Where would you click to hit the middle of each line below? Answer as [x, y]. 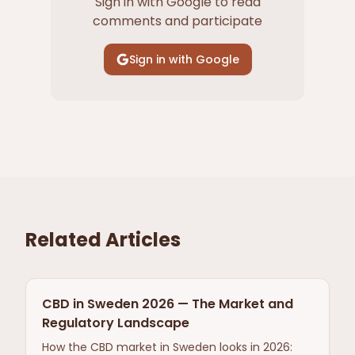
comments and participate [177, 21]
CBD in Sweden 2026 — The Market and [168, 304]
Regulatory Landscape [116, 323]
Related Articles [103, 240]
